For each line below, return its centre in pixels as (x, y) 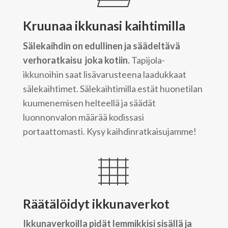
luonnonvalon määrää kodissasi (83, 117)
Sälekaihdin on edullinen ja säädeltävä (101, 46)
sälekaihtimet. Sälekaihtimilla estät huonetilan (112, 88)
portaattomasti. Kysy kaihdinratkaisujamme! (109, 131)
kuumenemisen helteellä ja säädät (89, 103)
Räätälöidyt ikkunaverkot (96, 203)
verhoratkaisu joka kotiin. (76, 60)
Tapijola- (147, 60)
